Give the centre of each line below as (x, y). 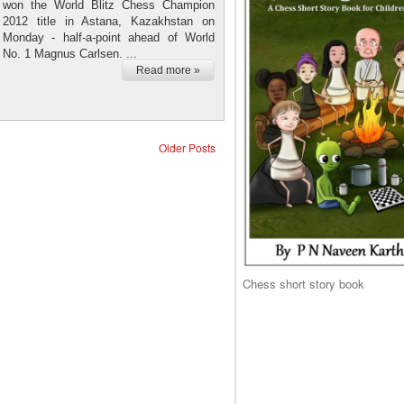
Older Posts (187, 147)
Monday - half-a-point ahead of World (109, 37)
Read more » (168, 70)
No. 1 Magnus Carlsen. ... (70, 53)
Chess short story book (303, 284)
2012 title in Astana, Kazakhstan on (109, 21)
